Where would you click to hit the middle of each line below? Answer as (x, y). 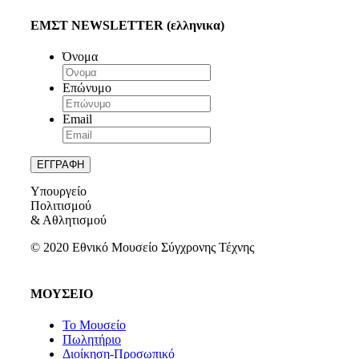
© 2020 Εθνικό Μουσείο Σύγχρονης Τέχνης (142, 248)
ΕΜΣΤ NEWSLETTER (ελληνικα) (127, 26)
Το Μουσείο (94, 325)
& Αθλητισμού (69, 220)
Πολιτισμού (61, 206)
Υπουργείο (58, 192)
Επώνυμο (87, 88)
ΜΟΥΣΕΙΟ (62, 293)
